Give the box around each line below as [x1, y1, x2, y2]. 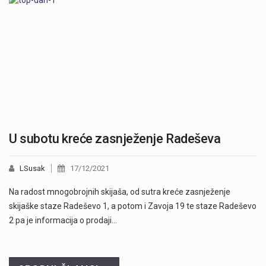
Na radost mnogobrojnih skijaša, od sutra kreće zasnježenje [9, 186, 230, 197]
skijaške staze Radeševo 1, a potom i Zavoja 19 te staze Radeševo [9, 201, 256, 211]
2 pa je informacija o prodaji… [9, 215, 117, 225]
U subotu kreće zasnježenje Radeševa [9, 131, 221, 146]
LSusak [20, 163, 45, 173]
